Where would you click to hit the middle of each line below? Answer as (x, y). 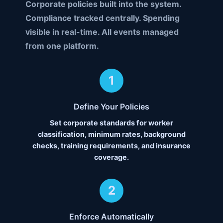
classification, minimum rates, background (111, 134)
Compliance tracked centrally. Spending (102, 18)
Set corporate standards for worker (111, 123)
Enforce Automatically (111, 217)
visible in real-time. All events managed (102, 32)
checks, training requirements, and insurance (111, 146)
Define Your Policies (111, 107)
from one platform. (62, 46)
